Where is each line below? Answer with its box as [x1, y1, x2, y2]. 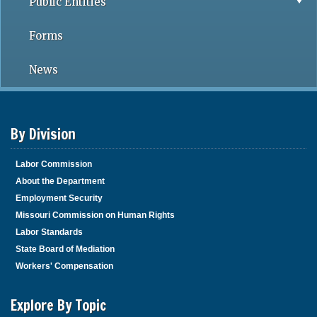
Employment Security [16, 193, 103, 203]
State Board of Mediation [16, 244, 115, 254]
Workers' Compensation [16, 261, 113, 271]
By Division [11, 124, 76, 144]
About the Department [16, 176, 105, 186]
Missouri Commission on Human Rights [16, 210, 175, 220]
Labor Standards [16, 227, 83, 237]
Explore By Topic [11, 295, 106, 316]
